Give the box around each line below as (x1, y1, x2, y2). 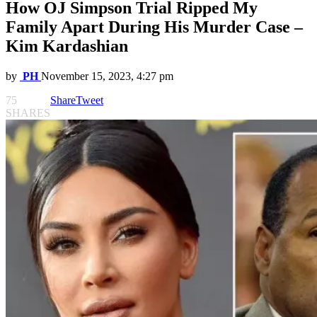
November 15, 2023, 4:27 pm (41, 70, 173, 83)
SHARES (6, 107, 50, 120)
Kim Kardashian (6, 37, 128, 56)
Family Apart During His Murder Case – (6, 18, 303, 37)
